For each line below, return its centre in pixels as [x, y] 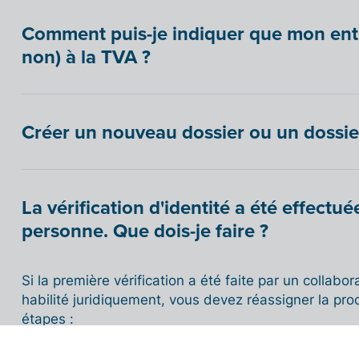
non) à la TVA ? [86, 57]
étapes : [47, 319]
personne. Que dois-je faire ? [145, 231]
